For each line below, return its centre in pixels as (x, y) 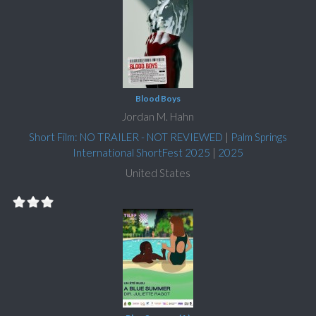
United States (158, 172)
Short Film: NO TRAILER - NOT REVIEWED (126, 136)
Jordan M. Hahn (158, 116)
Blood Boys (158, 98)
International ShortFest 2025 (141, 152)
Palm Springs (259, 136)
